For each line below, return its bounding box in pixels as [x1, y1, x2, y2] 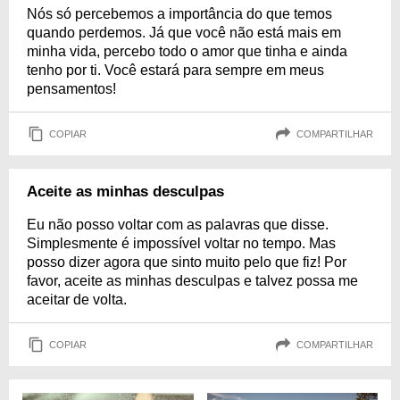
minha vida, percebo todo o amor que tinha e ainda [27, 44, 347, 59]
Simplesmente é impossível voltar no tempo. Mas [27, 236, 336, 251]
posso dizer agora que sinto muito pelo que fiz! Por [27, 254, 346, 270]
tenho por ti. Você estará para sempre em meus [27, 62, 324, 78]
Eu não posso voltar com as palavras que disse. [27, 217, 329, 232]
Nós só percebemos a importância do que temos [27, 6, 332, 21]
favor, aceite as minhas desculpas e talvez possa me [27, 273, 358, 288]
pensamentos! [27, 81, 116, 96]
